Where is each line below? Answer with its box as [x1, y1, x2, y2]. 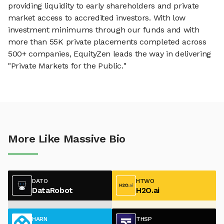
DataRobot [32, 185, 73, 195]
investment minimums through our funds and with [8, 25, 199, 35]
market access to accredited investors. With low [8, 13, 185, 23]
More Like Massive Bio [8, 132, 125, 145]
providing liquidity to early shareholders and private [8, 1, 199, 11]
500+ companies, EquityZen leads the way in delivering [8, 49, 211, 59]
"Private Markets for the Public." [8, 61, 126, 71]
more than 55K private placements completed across [8, 37, 206, 47]
